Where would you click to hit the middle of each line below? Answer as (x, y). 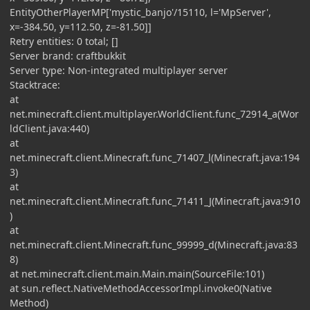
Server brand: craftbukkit (68, 55)
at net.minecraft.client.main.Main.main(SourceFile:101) (137, 273)
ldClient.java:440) (49, 128)
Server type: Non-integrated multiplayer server (119, 70)
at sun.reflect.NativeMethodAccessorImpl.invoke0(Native (141, 288)
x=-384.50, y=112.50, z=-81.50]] (81, 26)
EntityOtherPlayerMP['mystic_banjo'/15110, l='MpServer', (140, 12)
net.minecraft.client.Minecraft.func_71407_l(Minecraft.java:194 (155, 157)
